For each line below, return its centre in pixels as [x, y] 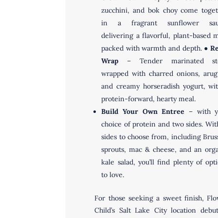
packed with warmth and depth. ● [156, 48]
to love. [114, 175]
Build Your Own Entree [145, 111]
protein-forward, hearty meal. [149, 99]
